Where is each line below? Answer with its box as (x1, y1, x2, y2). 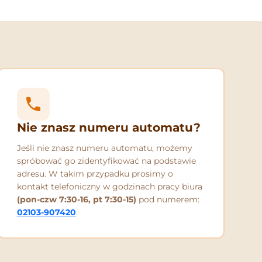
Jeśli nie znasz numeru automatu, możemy (16, 143, 192, 154)
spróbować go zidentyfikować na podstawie (16, 156, 196, 167)
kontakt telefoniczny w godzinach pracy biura (16, 181, 202, 192)
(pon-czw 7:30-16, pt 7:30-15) (16, 194, 136, 205)
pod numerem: (136, 194, 199, 205)
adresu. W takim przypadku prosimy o (16, 168, 173, 180)
